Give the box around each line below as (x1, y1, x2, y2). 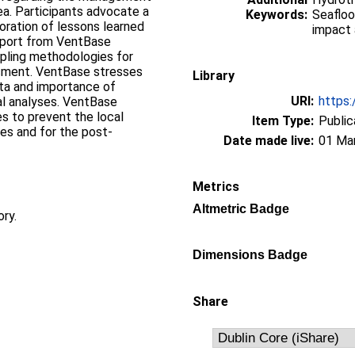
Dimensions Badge (193, 248, 307, 261)
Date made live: (223, 133, 314, 148)
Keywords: (246, 7, 307, 22)
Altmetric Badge (193, 202, 289, 216)
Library (193, 68, 235, 83)
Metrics (193, 179, 239, 194)
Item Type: (252, 113, 314, 128)
